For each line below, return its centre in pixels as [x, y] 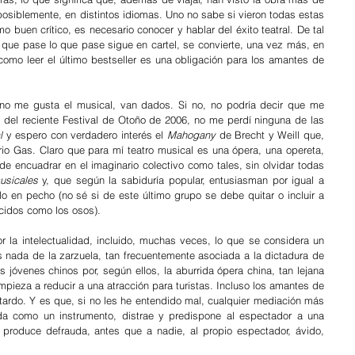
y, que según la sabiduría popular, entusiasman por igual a [183, 180]
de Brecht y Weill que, [272, 135]
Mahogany [193, 135]
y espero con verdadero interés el [85, 135]
